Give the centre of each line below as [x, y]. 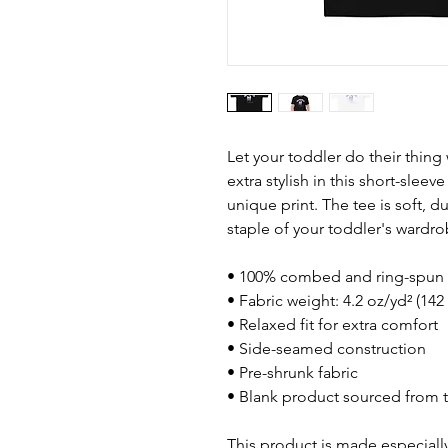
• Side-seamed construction [326, 348]
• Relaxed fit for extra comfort [332, 324]
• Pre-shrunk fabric [292, 372]
